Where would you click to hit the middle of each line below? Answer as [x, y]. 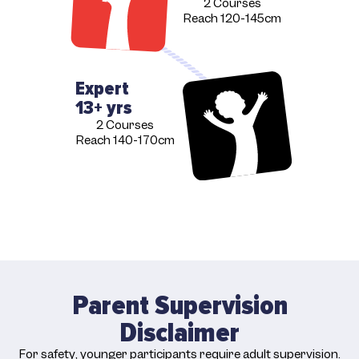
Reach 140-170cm [125, 140]
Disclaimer [179, 333]
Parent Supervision [179, 305]
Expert [102, 88]
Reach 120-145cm [232, 19]
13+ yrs [104, 107]
